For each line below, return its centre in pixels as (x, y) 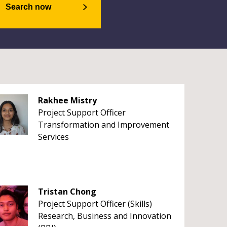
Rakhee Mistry (67, 100)
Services (53, 137)
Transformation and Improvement (103, 125)
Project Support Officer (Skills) (95, 204)
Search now (28, 7)
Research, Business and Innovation (104, 216)
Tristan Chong (67, 192)
